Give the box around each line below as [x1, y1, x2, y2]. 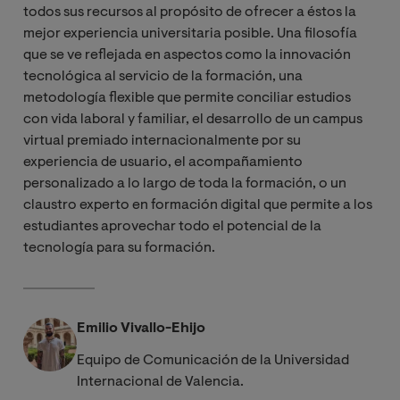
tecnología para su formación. [23, 240, 215, 255]
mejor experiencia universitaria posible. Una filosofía [23, 26, 357, 41]
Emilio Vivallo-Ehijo [77, 321, 205, 336]
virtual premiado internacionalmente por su [23, 133, 301, 148]
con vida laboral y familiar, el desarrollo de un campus [23, 112, 362, 127]
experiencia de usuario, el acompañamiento [23, 154, 303, 170]
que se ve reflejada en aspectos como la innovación [23, 47, 351, 62]
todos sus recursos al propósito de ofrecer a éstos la [23, 4, 356, 20]
